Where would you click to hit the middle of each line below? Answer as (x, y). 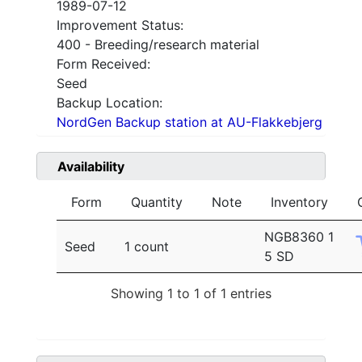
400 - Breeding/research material (158, 45)
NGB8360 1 (299, 237)
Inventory (299, 202)
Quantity (157, 202)
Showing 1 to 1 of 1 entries (191, 293)
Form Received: (103, 64)
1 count (147, 247)
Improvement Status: (120, 25)
